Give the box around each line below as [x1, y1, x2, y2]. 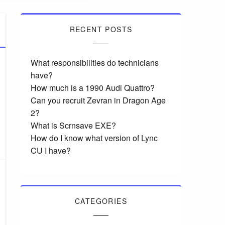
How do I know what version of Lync [30, 132, 158, 144]
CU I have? [30, 145, 71, 157]
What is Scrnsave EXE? [30, 120, 116, 132]
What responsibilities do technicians [30, 57, 159, 69]
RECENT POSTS [69, 24, 133, 35]
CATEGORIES [74, 196, 127, 206]
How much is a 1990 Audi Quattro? [30, 82, 155, 94]
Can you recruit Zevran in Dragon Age [30, 94, 166, 106]
